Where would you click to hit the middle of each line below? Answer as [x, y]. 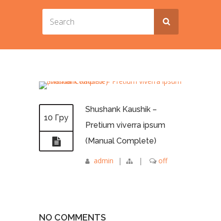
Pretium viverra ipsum [125, 125]
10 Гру [56, 118]
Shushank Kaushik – [121, 110]
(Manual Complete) [121, 141]
